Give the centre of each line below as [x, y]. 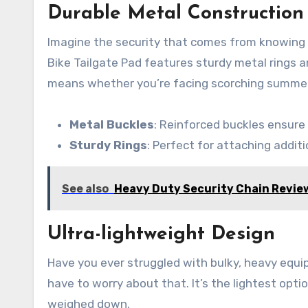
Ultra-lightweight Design [161, 234]
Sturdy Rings [108, 145]
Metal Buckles [112, 124]
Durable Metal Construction [176, 14]
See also [85, 189]
